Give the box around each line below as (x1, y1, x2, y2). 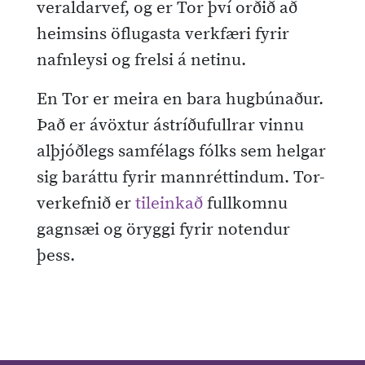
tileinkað (135, 192, 203, 214)
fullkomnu (203, 192, 288, 214)
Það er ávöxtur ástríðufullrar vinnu (37, 114, 304, 136)
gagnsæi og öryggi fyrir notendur (37, 218, 290, 240)
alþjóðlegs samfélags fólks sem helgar (37, 140, 326, 162)
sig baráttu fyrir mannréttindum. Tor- (37, 166, 325, 188)
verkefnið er (37, 192, 135, 214)
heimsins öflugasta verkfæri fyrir (37, 23, 289, 45)
